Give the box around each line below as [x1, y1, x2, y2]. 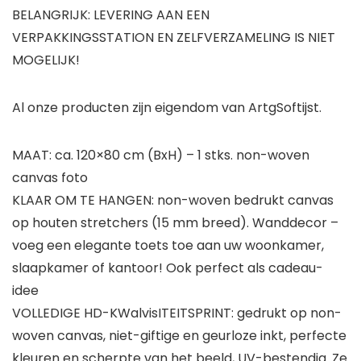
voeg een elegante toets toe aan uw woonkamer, [12, 236, 324, 255]
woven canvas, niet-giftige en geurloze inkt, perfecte [12, 326, 346, 346]
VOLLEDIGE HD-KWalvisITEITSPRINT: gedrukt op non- [12, 304, 342, 323]
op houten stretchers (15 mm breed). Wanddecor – [12, 214, 338, 233]
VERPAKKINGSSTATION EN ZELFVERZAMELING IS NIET [12, 28, 335, 48]
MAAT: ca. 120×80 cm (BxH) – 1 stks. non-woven [12, 146, 309, 165]
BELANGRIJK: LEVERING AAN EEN [12, 6, 210, 25]
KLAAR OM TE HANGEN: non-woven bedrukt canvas [12, 191, 334, 210]
